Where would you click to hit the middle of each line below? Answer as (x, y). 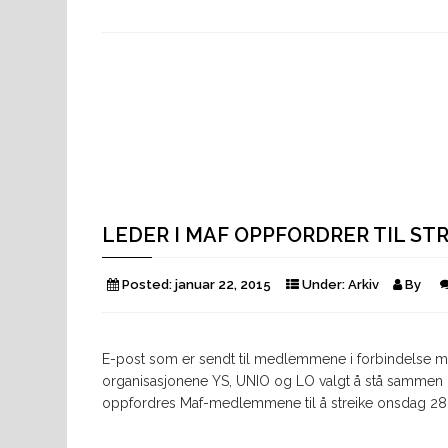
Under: (323, 285)
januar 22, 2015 (223, 285)
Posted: (147, 285)
